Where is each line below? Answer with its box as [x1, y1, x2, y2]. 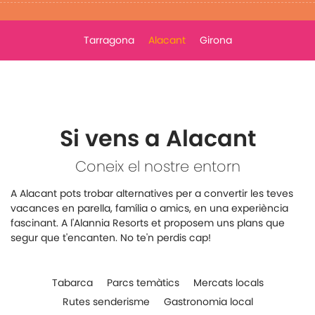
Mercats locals [193, 276, 264, 290]
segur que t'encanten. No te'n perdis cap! [11, 231, 211, 245]
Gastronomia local [163, 295, 253, 309]
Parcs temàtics [106, 276, 179, 290]
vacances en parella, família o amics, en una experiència [11, 201, 288, 215]
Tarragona [83, 33, 134, 47]
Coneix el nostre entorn [75, 156, 240, 176]
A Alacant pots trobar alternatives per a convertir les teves [11, 186, 293, 200]
